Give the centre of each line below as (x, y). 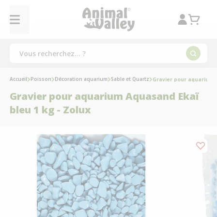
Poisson (41, 79)
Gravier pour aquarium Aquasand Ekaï (104, 96)
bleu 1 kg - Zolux (50, 110)
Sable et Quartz (130, 79)
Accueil (18, 79)
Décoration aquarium (81, 79)
